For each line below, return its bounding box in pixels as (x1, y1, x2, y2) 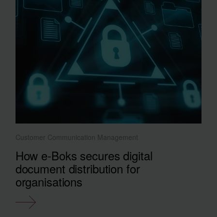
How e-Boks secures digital (15, 146, 153, 164)
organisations (15, 172, 83, 190)
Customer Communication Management (15, 132, 138, 142)
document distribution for (15, 159, 140, 177)
